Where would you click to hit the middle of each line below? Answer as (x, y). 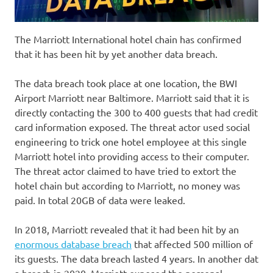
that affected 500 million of (192, 243)
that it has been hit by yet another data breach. (116, 53)
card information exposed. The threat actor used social (132, 126)
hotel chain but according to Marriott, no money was (127, 185)
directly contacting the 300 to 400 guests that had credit (136, 112)
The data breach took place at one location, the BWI (126, 83)
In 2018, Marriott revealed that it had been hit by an (127, 229)
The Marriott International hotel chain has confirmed (128, 39)
